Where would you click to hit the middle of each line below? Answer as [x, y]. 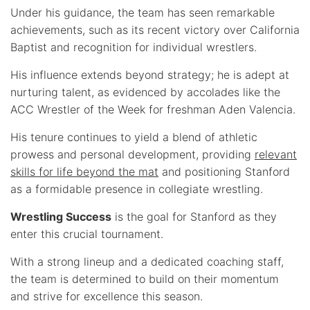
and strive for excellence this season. [107, 296]
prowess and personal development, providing [133, 154]
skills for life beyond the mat [84, 171]
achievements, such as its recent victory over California [155, 29]
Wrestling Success [61, 216]
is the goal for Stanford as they [194, 216]
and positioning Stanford [224, 171]
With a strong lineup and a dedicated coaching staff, [147, 261]
